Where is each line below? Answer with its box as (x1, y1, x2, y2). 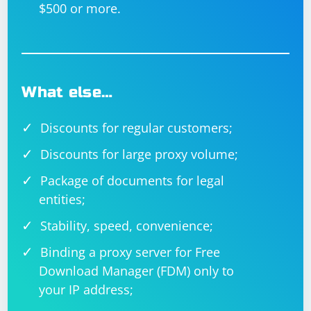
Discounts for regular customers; (40, 119, 233, 136)
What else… (22, 83, 113, 101)
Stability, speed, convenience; (40, 217, 214, 234)
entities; (39, 191, 86, 208)
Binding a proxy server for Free (40, 244, 221, 260)
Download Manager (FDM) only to (39, 262, 235, 279)
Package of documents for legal (40, 172, 225, 189)
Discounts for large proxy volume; (40, 146, 239, 162)
